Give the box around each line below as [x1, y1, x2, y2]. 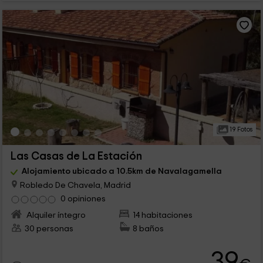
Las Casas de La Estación [10, 151, 142, 163]
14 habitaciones [133, 211, 193, 220]
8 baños [133, 224, 164, 234]
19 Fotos [228, 126, 252, 133]
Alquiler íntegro [24, 211, 86, 220]
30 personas [24, 224, 73, 234]
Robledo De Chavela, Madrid [18, 180, 131, 190]
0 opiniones [60, 194, 106, 204]
